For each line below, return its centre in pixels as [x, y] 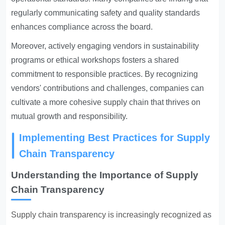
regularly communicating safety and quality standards [106, 13]
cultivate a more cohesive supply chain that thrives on [106, 102]
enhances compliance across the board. [82, 27]
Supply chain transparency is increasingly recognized [106, 215]
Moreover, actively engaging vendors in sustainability [105, 46]
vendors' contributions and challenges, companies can [108, 88]
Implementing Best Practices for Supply [115, 138]
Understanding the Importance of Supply [105, 175]
